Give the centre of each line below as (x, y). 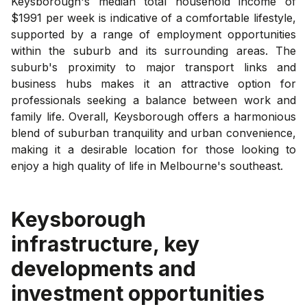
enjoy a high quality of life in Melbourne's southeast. (147, 165)
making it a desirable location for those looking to (153, 149)
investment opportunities (138, 293)
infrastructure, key (105, 244)
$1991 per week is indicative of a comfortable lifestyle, (153, 17)
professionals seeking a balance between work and (153, 100)
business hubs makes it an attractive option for (153, 83)
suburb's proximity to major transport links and (153, 67)
